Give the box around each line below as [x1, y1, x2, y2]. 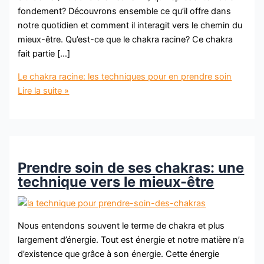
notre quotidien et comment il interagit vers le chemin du [18, 19, 243, 31]
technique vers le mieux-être [18, 173, 214, 190]
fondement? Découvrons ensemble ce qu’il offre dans [18, 5, 232, 16]
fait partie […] [18, 48, 71, 59]
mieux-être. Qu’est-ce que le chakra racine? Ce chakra [18, 34, 233, 45]
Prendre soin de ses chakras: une [18, 159, 245, 176]
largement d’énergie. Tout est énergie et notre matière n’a [18, 235, 245, 246]
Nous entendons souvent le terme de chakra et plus [18, 220, 225, 232]
